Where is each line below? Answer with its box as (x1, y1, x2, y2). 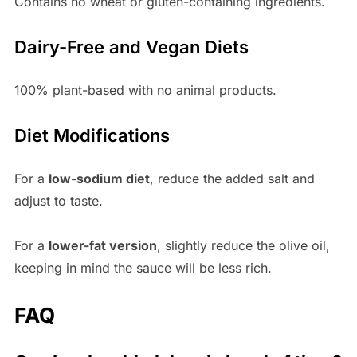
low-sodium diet (48, 171, 150, 187)
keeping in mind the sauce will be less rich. (14, 260, 272, 277)
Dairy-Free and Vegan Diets (14, 37, 249, 58)
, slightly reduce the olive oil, (156, 237, 330, 254)
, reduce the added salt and (149, 171, 315, 187)
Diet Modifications (14, 125, 170, 147)
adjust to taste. (14, 193, 111, 210)
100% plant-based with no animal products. (14, 82, 277, 99)
